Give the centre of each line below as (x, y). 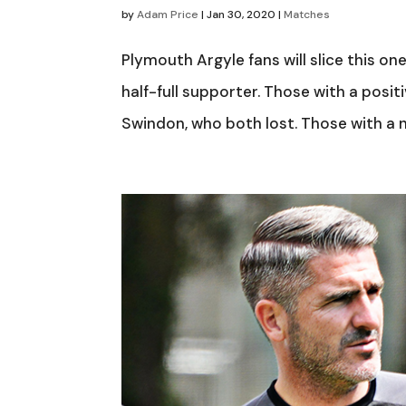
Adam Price (168, 15)
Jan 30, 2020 (242, 15)
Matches (307, 15)
